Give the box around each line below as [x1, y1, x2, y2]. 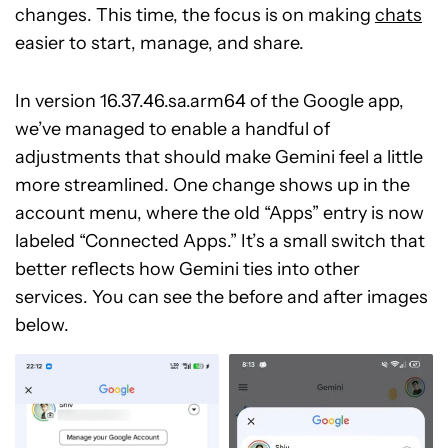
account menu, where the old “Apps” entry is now [15, 202, 424, 224]
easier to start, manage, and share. [15, 32, 304, 54]
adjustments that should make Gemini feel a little [15, 146, 423, 168]
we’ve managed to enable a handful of [15, 118, 330, 140]
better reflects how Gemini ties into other [15, 258, 360, 280]
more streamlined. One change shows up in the [15, 174, 410, 196]
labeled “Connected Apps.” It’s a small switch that [15, 230, 425, 252]
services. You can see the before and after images [15, 286, 428, 308]
